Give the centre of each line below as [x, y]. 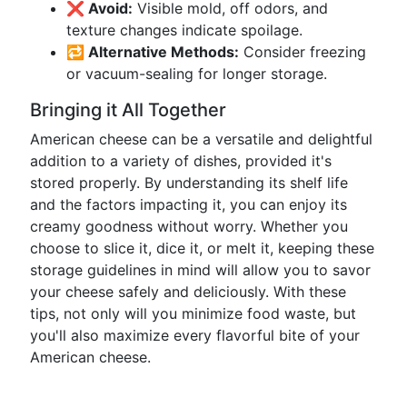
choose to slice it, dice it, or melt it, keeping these [202, 248]
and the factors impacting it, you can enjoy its [189, 204]
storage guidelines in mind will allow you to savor [200, 270]
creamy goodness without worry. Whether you [189, 226]
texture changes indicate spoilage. [184, 30]
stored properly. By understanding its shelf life [189, 183]
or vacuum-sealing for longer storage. [197, 74]
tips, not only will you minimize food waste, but [193, 313]
